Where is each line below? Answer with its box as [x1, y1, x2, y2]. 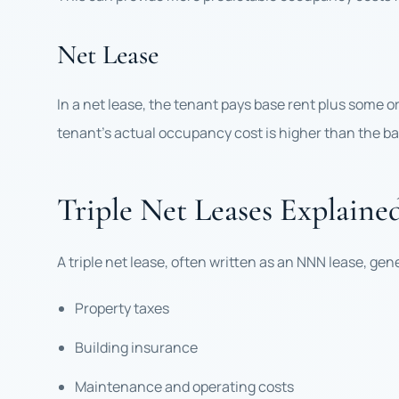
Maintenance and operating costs [75, 377, 294, 396]
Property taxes [75, 298, 169, 318]
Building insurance [75, 338, 198, 357]
